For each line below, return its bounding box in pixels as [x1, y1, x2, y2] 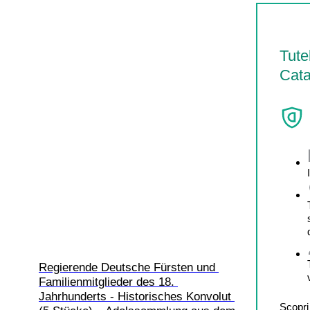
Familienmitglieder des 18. [39, 275, 178, 289]
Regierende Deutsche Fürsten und [39, 261, 219, 275]
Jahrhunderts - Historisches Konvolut [39, 290, 235, 304]
